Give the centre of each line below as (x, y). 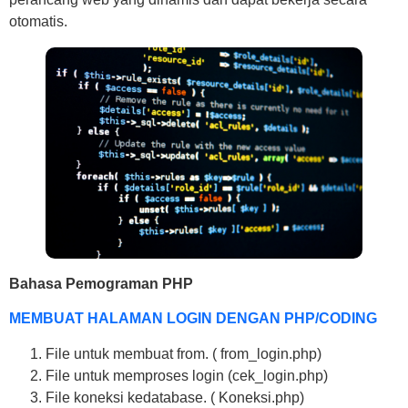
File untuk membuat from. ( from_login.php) (184, 353)
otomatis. (38, 21)
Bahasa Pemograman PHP (101, 283)
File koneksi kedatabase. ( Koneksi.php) (175, 397)
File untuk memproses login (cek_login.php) (187, 375)
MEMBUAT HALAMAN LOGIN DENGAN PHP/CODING (193, 319)
